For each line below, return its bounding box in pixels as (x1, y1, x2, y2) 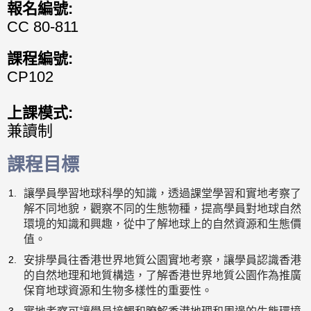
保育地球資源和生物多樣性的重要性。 (24, 285, 213, 296)
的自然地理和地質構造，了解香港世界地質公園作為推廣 (24, 269, 302, 281)
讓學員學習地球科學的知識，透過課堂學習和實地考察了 (24, 187, 302, 199)
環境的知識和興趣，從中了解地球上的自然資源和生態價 (24, 218, 302, 230)
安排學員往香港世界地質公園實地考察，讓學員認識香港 (24, 254, 302, 266)
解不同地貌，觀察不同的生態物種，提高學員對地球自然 (24, 203, 302, 215)
